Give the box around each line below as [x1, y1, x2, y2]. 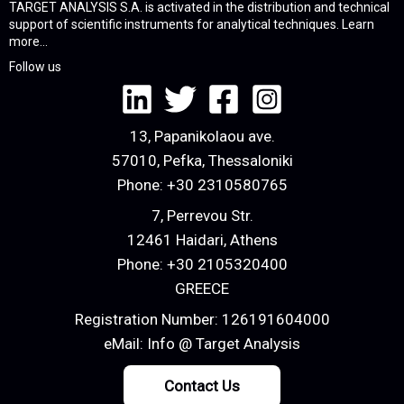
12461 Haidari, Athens [126, 230, 278, 249]
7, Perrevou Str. [151, 206, 253, 225]
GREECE [175, 279, 229, 298]
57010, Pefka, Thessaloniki [111, 151, 293, 170]
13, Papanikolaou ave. [129, 127, 275, 146]
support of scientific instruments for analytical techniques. [9, 17, 342, 32]
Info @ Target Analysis [147, 334, 300, 353]
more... [9, 34, 48, 50]
